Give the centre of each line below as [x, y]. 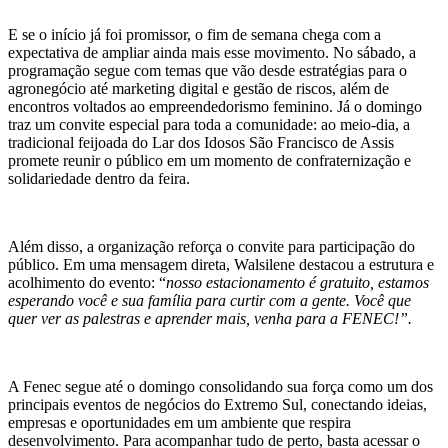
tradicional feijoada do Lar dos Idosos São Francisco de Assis [201, 142]
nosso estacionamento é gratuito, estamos [297, 282]
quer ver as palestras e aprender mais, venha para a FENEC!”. [210, 318]
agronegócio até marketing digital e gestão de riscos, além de [198, 88]
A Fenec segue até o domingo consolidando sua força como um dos [220, 386]
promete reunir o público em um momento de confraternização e [209, 160]
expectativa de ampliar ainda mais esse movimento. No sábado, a [212, 52]
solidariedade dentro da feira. [99, 178]
